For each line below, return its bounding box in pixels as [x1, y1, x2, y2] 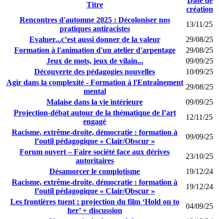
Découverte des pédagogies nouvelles [34, 67, 155, 76]
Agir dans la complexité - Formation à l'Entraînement [6, 78, 183, 87]
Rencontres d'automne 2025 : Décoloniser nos [19, 15, 170, 24]
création [186, 4, 213, 13]
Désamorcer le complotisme [49, 167, 140, 175]
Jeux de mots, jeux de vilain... [46, 56, 143, 65]
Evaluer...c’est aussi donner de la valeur [29, 35, 160, 44]
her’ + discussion [67, 206, 122, 215]
